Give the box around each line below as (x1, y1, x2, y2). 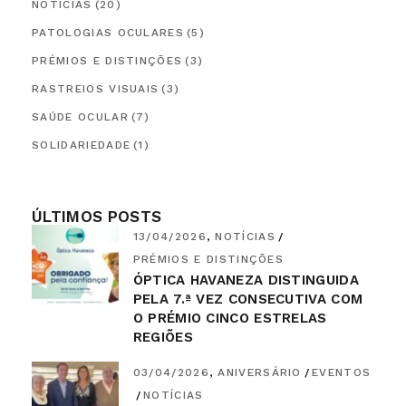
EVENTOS (312, 366, 372, 380)
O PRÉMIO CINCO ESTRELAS (132, 309, 327, 326)
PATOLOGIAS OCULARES (32, 26, 185, 40)
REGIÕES (132, 328, 193, 345)
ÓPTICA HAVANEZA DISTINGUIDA (132, 271, 359, 288)
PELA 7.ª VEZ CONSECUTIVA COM (132, 290, 363, 307)
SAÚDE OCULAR (32, 111, 129, 124)
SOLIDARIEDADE (32, 139, 131, 152)
